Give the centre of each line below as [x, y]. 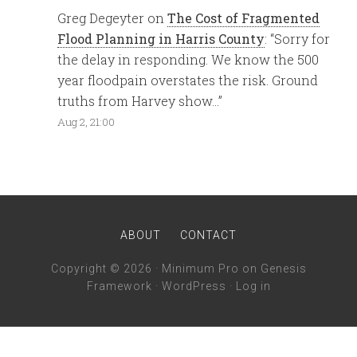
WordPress [194, 286]
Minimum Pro [200, 268]
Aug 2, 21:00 [86, 122]
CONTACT [208, 235]
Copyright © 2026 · [106, 268]
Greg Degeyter [101, 18]
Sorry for [302, 38]
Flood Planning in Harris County [161, 38]
